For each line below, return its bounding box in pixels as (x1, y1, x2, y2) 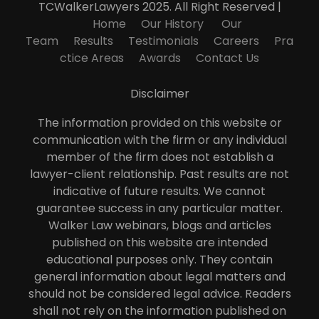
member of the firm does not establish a (46, 148, 273, 165)
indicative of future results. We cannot (53, 182, 266, 199)
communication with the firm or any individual (32, 131, 287, 148)
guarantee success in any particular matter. (36, 199, 283, 216)
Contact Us (196, 49, 259, 66)
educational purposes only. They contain (46, 251, 273, 268)
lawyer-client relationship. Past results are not (30, 165, 289, 182)
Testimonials (128, 32, 199, 49)
